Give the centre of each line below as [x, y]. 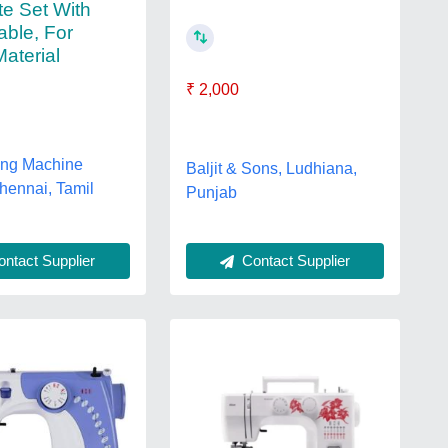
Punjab [211, 193]
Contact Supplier [293, 260]
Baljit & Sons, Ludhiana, [271, 169]
